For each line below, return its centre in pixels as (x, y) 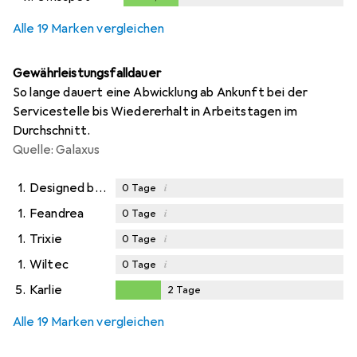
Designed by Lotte (100, 188)
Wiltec (49, 264)
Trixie (46, 239)
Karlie (46, 290)
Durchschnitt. (52, 130)
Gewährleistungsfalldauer (87, 73)
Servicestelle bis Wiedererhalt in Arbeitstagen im (155, 111)
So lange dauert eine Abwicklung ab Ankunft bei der (161, 92)
